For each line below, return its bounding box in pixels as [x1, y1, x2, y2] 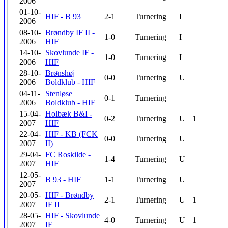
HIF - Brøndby [45, 191, 94, 199]
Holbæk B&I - [45, 109, 92, 118]
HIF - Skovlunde [45, 211, 100, 220]
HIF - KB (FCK [45, 130, 98, 138]
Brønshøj [45, 69, 75, 77]
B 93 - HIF [45, 175, 81, 184]
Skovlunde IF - [45, 48, 94, 57]
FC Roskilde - [45, 150, 91, 159]
